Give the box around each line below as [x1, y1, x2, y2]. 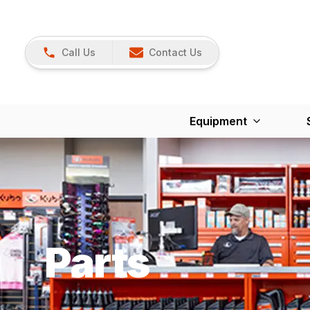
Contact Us [149, 46, 202, 58]
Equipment [190, 114, 247, 128]
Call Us [62, 46, 95, 58]
